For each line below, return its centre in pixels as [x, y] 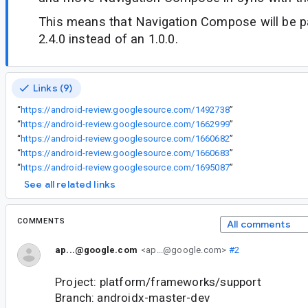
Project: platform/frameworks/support [158, 282]
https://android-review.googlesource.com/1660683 [125, 153]
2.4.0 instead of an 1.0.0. [108, 39]
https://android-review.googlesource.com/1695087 [125, 167]
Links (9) [53, 88]
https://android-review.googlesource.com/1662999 [125, 124]
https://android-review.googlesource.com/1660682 [125, 138]
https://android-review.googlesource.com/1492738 [125, 109]
